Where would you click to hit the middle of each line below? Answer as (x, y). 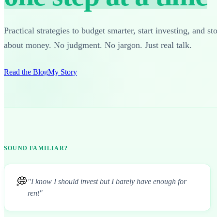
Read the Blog (26, 72)
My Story (62, 72)
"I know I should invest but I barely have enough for (107, 181)
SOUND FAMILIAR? (36, 148)
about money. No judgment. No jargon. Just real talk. (98, 45)
